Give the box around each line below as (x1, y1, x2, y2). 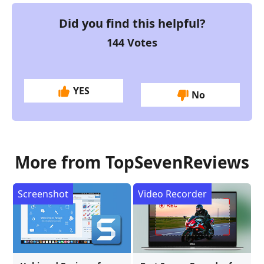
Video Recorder (138, 187, 207, 200)
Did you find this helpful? (58, 15, 206, 31)
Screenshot (18, 187, 68, 200)
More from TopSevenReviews (15, 150, 249, 173)
